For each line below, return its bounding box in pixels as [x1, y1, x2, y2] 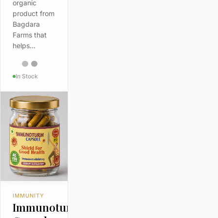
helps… [12, 41, 36, 50]
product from [12, 9, 54, 18]
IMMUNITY [12, 192, 45, 199]
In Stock [15, 72, 38, 80]
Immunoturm [12, 200, 81, 215]
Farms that [12, 31, 47, 39]
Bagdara [12, 20, 40, 29]
